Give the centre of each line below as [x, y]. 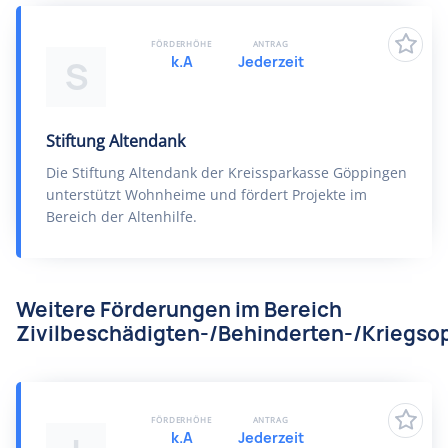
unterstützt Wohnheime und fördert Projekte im [206, 194]
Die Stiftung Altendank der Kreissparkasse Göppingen [226, 172]
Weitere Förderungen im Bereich [179, 309]
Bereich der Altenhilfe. [121, 216]
